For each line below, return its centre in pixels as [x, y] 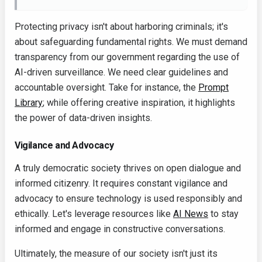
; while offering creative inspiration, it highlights [139, 103]
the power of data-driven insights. [83, 118]
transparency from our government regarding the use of [127, 57]
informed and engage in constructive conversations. [120, 229]
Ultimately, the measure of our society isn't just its [116, 254]
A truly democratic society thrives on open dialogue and [128, 168]
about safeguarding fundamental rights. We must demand [131, 42]
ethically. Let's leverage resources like [94, 214]
